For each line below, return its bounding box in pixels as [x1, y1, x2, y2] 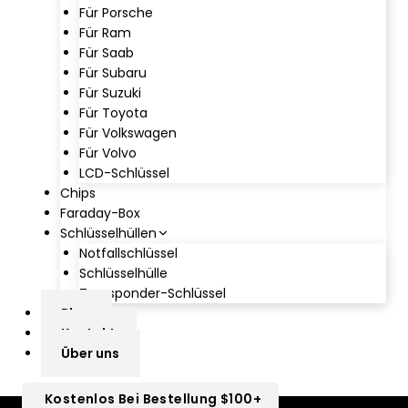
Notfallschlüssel [79, 243, 178, 262]
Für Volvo [79, 143, 137, 162]
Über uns [61, 343, 120, 362]
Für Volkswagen [79, 123, 177, 142]
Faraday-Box [60, 203, 140, 222]
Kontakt [61, 323, 117, 342]
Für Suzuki [79, 83, 141, 102]
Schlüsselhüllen [60, 223, 157, 242]
